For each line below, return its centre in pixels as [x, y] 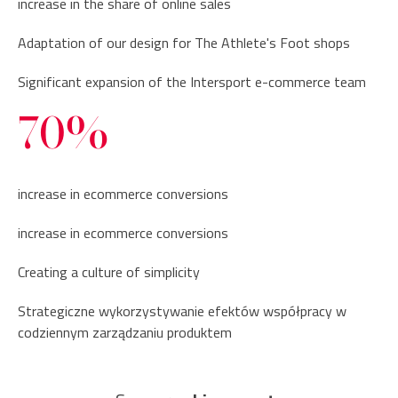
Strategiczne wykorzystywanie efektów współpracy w [182, 310]
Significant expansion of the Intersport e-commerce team [192, 81]
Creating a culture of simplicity [109, 271]
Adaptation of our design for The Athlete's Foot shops [184, 42]
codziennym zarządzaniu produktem [125, 332]
